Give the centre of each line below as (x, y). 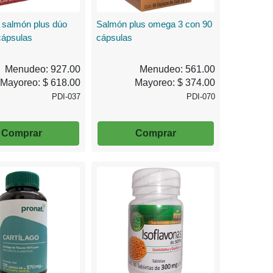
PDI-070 (201, 97)
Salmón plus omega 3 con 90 (154, 24)
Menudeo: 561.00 (177, 69)
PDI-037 (66, 97)
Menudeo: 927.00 (43, 69)
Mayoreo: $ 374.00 (175, 83)
